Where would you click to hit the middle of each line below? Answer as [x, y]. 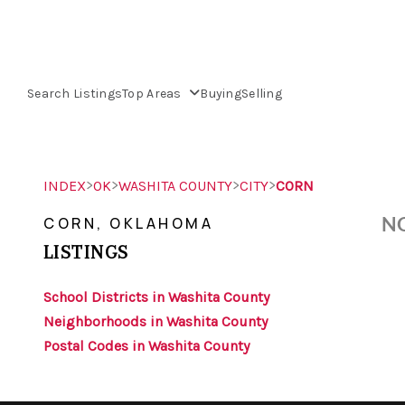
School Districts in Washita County [156, 297]
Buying [221, 93]
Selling [261, 93]
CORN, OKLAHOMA [128, 223]
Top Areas [154, 93]
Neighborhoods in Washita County [155, 321]
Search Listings [75, 93]
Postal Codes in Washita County [146, 346]
